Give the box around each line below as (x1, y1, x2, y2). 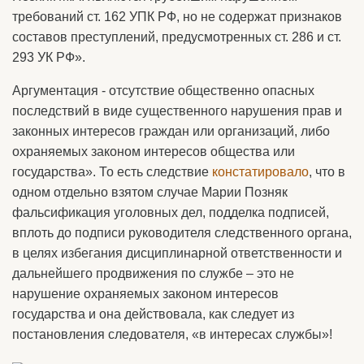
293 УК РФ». (12, 50, 85, 65)
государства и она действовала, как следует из (12, 307, 294, 322)
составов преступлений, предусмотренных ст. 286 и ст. (12, 30, 341, 45)
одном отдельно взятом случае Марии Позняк (12, 185, 288, 200)
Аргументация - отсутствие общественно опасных (12, 84, 314, 98)
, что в (309, 165, 345, 180)
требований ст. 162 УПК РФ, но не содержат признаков (12, 10, 342, 24)
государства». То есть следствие (12, 165, 212, 180)
